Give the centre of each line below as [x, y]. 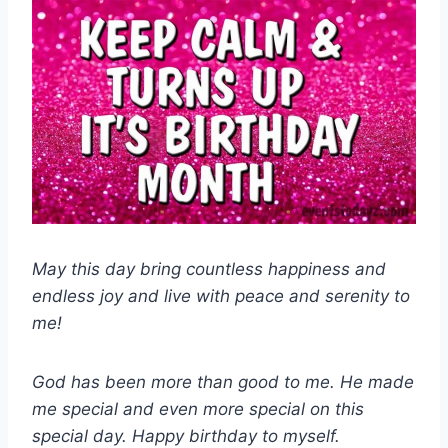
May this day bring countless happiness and [209, 269]
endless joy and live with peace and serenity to [221, 296]
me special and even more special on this [198, 409]
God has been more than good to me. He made [223, 382]
